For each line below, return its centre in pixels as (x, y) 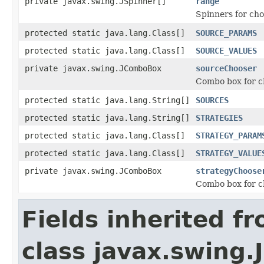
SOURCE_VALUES (226, 50)
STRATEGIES (219, 118)
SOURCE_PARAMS (226, 33)
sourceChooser (226, 68)
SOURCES (212, 100)
